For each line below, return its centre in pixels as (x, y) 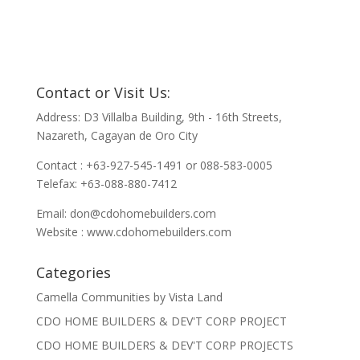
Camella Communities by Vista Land (129, 297)
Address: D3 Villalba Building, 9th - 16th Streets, (159, 117)
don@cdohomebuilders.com (143, 213)
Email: (53, 213)
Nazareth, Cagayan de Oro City (117, 135)
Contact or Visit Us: (103, 92)
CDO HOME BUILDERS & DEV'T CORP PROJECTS (164, 345)
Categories (73, 272)
